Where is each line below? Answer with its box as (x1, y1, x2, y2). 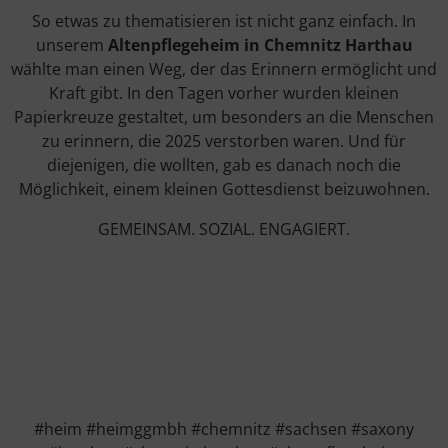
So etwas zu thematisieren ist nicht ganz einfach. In (32, 10, 416, 33)
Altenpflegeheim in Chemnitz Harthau (107, 34, 413, 57)
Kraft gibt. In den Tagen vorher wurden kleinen (49, 82, 399, 105)
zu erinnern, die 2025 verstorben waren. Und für (42, 130, 406, 153)
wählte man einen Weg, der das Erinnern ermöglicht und (11, 58, 437, 81)
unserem (35, 34, 108, 57)
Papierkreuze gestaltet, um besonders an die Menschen (14, 106, 434, 129)
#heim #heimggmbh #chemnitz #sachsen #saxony (34, 418, 414, 441)
